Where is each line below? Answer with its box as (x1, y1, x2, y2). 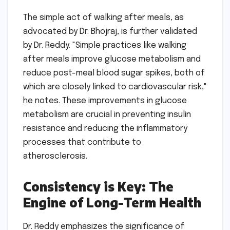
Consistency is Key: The (23, 178, 174, 194)
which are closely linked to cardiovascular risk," (23, 82, 207, 91)
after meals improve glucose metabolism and (23, 54, 201, 64)
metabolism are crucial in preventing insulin (23, 110, 191, 119)
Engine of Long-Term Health (23, 194, 201, 210)
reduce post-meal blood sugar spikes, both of (23, 68, 205, 78)
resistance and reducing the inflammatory (23, 124, 187, 133)
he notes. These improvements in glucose (23, 96, 187, 105)
